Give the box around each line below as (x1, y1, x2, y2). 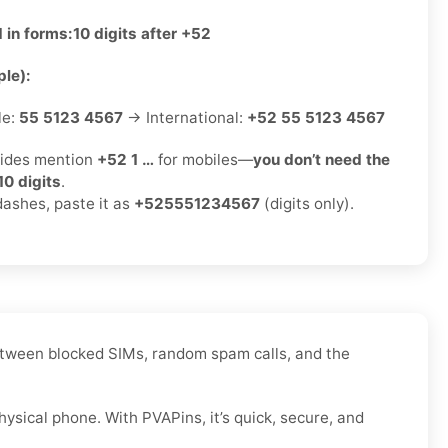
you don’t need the (253, 150, 390, 170)
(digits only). (260, 194, 354, 214)
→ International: (123, 108, 247, 128)
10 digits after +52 (73, 24, 211, 44)
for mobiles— (154, 150, 253, 170)
